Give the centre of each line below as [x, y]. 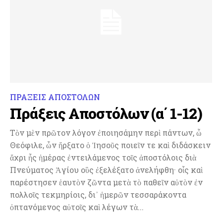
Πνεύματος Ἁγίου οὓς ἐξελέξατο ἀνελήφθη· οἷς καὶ [106, 169]
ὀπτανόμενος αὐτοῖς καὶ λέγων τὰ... [77, 207]
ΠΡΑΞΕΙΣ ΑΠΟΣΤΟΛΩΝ [55, 97]
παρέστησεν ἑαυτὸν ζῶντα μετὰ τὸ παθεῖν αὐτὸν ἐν [106, 182]
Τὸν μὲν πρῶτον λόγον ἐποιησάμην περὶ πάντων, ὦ [106, 132]
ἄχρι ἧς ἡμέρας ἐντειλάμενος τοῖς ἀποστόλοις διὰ [103, 157]
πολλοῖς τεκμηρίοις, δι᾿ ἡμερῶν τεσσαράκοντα [98, 194]
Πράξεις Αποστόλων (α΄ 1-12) [106, 113]
